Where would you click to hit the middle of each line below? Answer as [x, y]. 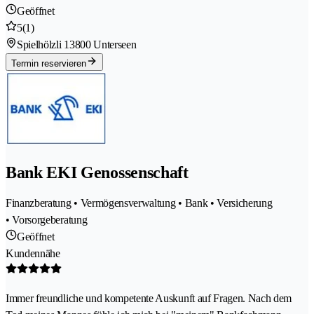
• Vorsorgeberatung [47, 220]
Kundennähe [33, 254]
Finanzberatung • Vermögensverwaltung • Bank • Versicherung [139, 203]
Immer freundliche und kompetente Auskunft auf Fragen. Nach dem [149, 299]
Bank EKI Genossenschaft [97, 173]
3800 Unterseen [103, 45]
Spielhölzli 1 [43, 45]
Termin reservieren [49, 64]
